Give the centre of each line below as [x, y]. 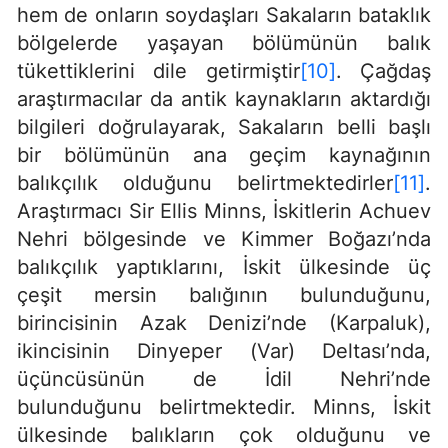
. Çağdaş [383, 71]
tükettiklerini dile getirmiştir [158, 71]
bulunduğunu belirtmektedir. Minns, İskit [224, 407]
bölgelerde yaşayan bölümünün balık [224, 43]
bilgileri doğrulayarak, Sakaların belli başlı [224, 127]
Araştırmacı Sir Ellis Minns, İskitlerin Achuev [224, 211]
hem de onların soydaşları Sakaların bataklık [224, 15]
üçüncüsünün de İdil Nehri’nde [224, 379]
